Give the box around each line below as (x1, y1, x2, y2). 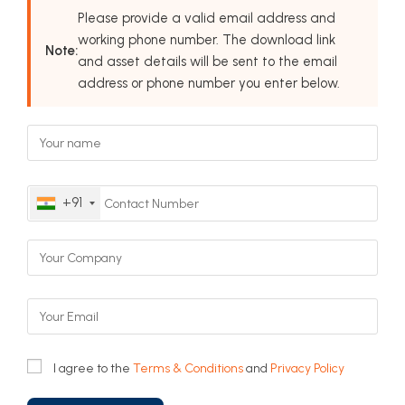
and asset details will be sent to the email (78, 53, 337, 70)
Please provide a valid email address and (78, 10, 335, 26)
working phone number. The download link (78, 32, 335, 48)
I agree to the (53, 361, 133, 376)
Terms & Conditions (133, 361, 243, 376)
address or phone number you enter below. (78, 75, 340, 91)
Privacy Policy (270, 361, 344, 376)
